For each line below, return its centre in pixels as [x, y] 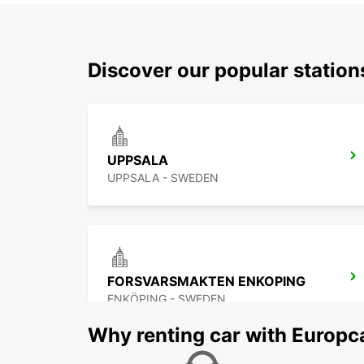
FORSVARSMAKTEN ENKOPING [206, 282]
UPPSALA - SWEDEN [163, 178]
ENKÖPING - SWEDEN [167, 299]
